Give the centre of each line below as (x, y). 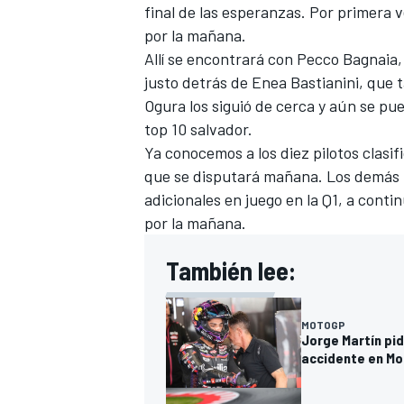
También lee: (231, 270)
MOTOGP (323, 324)
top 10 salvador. (198, 129)
